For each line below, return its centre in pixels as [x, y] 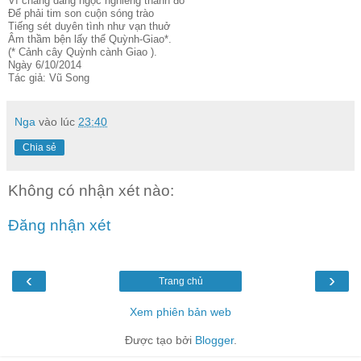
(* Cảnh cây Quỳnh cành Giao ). [83, 52]
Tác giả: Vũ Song [49, 77]
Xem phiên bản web [180, 311]
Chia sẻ [39, 147]
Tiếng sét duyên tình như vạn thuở [89, 26]
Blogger [214, 340]
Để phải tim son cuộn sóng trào [81, 13]
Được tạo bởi [160, 340]
